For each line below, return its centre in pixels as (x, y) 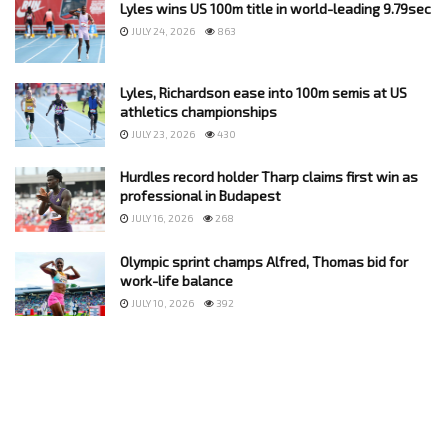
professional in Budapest (200, 196)
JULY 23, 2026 (162, 133)
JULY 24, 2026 (162, 30)
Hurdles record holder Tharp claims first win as (269, 177)
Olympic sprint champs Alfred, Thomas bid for (264, 261)
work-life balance (176, 280)
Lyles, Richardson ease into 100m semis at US (263, 92)
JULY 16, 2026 (161, 218)
